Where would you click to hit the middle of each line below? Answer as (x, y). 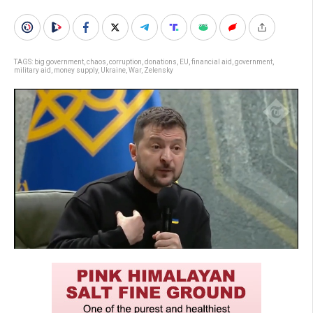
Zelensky (159, 70)
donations (161, 62)
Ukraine (113, 70)
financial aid (212, 62)
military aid (32, 70)
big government (59, 62)
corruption (125, 62)
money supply (76, 70)
